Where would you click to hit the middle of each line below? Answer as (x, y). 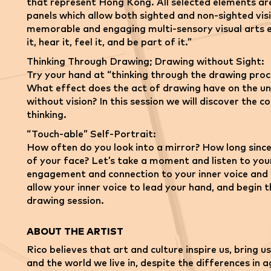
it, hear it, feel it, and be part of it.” (109, 42)
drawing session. (65, 201)
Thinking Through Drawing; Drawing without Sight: (145, 62)
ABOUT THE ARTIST (75, 232)
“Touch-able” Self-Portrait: (91, 134)
